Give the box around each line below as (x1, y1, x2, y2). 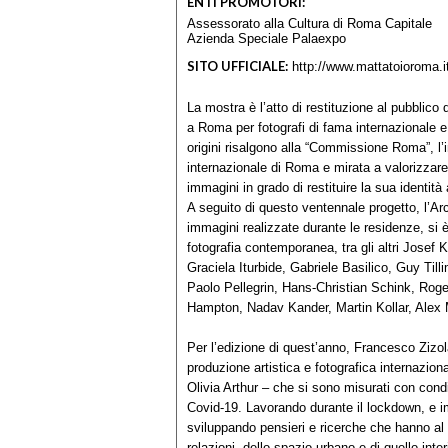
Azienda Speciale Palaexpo (187, 30, 346, 46)
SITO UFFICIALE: (187, 57, 288, 74)
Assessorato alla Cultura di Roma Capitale (187, 15, 432, 31)
